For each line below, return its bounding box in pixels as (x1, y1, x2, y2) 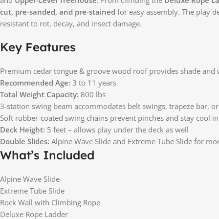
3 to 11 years (70, 77, 116, 88)
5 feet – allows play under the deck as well (45, 124, 189, 134)
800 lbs (79, 89, 106, 99)
